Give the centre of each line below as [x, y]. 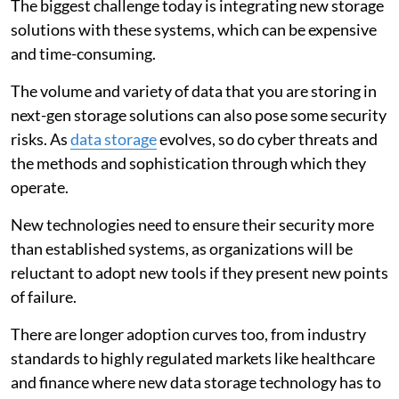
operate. [40, 187]
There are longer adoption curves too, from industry [188, 334]
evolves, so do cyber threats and [267, 138]
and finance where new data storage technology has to [196, 382]
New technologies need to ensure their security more [192, 224]
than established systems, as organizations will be [182, 248]
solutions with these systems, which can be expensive [194, 29]
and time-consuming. [83, 53]
